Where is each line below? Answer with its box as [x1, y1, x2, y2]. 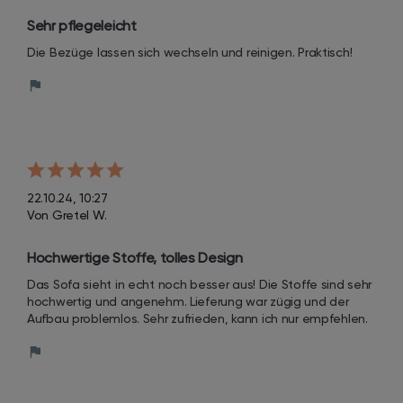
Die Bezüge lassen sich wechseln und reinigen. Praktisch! [27, 43, 353, 59]
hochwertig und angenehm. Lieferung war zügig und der [27, 293, 349, 309]
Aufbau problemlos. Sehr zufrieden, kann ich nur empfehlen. [27, 310, 368, 327]
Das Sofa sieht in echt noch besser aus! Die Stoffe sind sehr [27, 276, 372, 292]
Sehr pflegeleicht [27, 16, 137, 34]
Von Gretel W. [27, 207, 107, 223]
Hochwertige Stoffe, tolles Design [27, 249, 243, 267]
